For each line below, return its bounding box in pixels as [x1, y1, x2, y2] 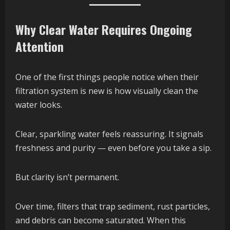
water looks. [15, 99, 62, 111]
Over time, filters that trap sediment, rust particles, [15, 201, 210, 213]
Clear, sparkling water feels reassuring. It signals [15, 128, 203, 140]
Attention [15, 37, 64, 56]
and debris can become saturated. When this [15, 215, 186, 226]
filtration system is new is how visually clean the [15, 85, 198, 97]
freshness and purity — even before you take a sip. [15, 142, 212, 154]
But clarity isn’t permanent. [15, 171, 119, 183]
